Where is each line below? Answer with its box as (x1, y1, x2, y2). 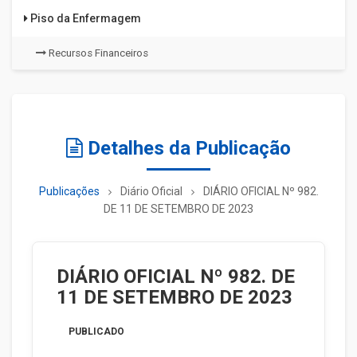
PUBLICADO (69, 326, 124, 337)
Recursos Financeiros (46, 47, 148, 59)
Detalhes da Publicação (83, 137, 291, 159)
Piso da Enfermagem (28, 12, 141, 25)
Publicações (38, 185, 100, 198)
